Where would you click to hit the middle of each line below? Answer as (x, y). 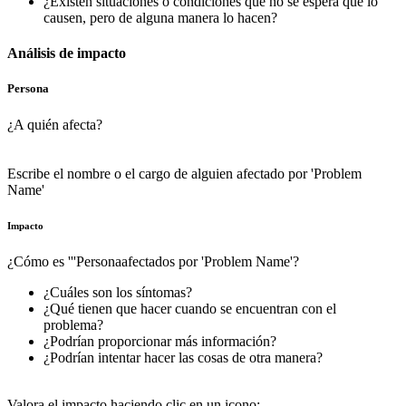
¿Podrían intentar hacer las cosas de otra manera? (183, 358)
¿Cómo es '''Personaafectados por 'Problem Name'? (153, 262)
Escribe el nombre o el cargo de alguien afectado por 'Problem (184, 173)
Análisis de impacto (67, 53)
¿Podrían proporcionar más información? (160, 342)
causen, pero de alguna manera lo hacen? (160, 17)
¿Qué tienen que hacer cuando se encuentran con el (190, 309)
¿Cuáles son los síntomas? (118, 293)
